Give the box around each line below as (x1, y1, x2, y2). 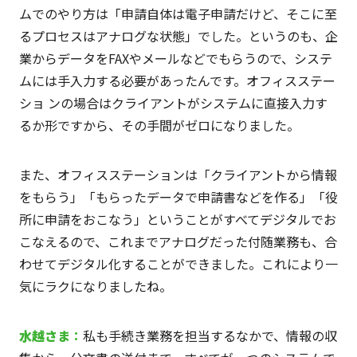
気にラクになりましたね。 (18, 277, 172, 296)
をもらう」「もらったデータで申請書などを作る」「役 (18, 187, 338, 207)
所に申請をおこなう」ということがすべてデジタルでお (18, 210, 336, 229)
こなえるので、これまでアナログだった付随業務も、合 (18, 232, 337, 252)
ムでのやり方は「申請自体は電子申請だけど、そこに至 (18, 4, 337, 24)
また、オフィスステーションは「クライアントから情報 (18, 165, 337, 185)
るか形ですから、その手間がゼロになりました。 (18, 116, 300, 135)
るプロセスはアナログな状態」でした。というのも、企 (18, 26, 338, 46)
